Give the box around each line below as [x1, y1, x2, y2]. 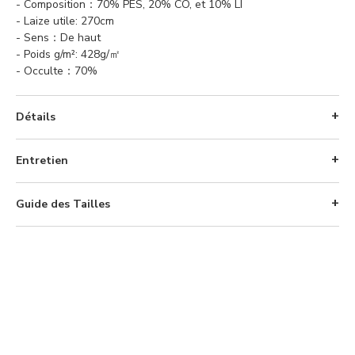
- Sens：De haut [16, 30, 101, 45]
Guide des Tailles [16, 197, 110, 212]
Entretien [16, 153, 68, 168]
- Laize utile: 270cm [16, 13, 114, 29]
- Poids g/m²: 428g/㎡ [16, 47, 120, 62]
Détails [16, 109, 55, 124]
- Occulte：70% [16, 63, 101, 78]
